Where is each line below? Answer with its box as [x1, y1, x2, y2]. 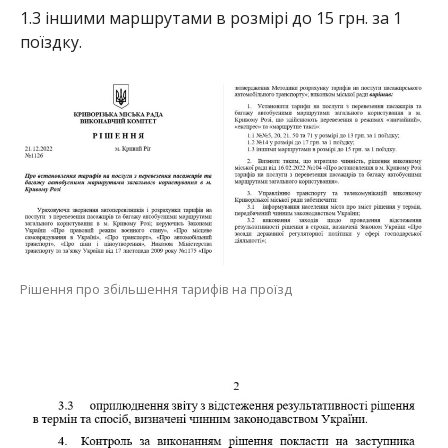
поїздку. [19, 30, 82, 53]
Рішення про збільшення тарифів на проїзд [19, 279, 292, 298]
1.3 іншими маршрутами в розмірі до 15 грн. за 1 [19, 6, 402, 29]
